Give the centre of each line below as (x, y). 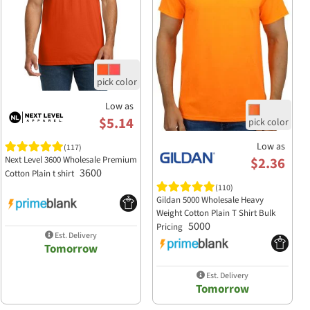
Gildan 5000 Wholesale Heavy (210, 200)
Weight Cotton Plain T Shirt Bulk (216, 213)
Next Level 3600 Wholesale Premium (71, 160)
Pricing (170, 227)
